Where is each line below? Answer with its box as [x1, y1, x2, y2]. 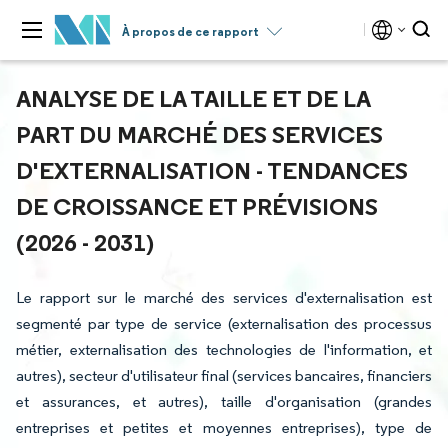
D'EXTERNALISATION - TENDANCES [16, 155, 408, 185]
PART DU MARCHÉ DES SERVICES [16, 119, 383, 149]
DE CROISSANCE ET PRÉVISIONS [16, 191, 378, 221]
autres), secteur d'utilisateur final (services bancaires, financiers [16, 366, 432, 385]
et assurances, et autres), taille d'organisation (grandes [16, 392, 432, 411]
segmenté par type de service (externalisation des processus [16, 314, 432, 333]
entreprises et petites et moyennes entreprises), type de [16, 418, 432, 437]
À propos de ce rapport [122, 24, 259, 39]
